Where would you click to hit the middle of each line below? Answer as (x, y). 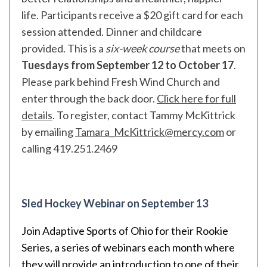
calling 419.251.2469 (69, 148)
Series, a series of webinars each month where (128, 247)
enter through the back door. (89, 98)
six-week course (142, 48)
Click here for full (196, 98)
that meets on (212, 48)
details (37, 115)
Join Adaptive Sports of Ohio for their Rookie (125, 231)
